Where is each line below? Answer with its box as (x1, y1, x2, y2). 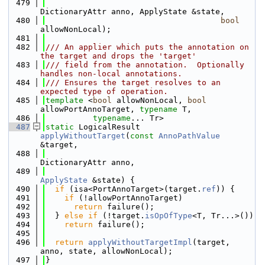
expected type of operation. (40, 87, 168, 96)
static (46, 122, 74, 131)
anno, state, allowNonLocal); (40, 247, 173, 256)
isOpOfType (145, 211, 192, 220)
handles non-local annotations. (40, 69, 182, 78)
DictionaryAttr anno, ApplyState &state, (40, 7, 225, 16)
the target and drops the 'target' (40, 51, 196, 60)
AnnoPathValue (159, 131, 220, 140)
